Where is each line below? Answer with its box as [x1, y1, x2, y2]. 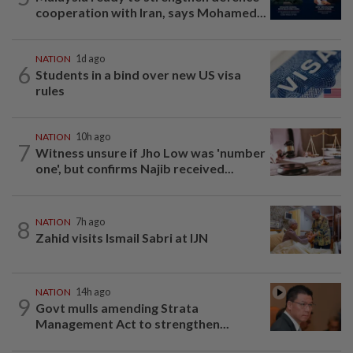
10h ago [76, 131, 110, 143]
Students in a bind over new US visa [35, 67, 241, 83]
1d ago [76, 53, 105, 65]
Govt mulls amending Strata [35, 299, 199, 315]
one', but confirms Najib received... [35, 161, 234, 176]
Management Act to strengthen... [35, 315, 229, 331]
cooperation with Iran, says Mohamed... [35, 5, 266, 20]
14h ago [76, 285, 110, 298]
